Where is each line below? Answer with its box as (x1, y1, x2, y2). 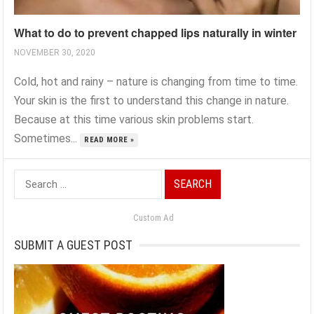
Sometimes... (14, 132, 81, 146)
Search (13, 172, 48, 186)
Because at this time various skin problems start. (14, 113, 254, 127)
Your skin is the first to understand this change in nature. (14, 94, 289, 108)
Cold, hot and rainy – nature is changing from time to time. (14, 75, 299, 89)
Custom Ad (133, 212, 174, 224)
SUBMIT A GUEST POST (14, 238, 133, 253)
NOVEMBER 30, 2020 (14, 48, 96, 58)
